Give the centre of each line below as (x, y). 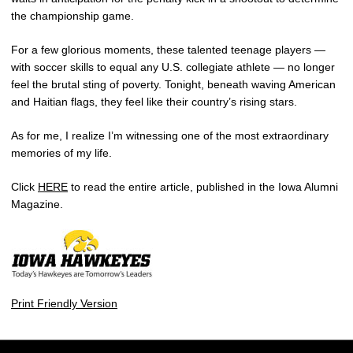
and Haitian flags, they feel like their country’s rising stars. (154, 102)
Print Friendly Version (64, 304)
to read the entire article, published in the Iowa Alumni (203, 187)
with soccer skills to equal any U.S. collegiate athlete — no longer (173, 67)
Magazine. (37, 204)
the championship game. (72, 16)
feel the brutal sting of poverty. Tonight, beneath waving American (173, 85)
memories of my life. (61, 153)
